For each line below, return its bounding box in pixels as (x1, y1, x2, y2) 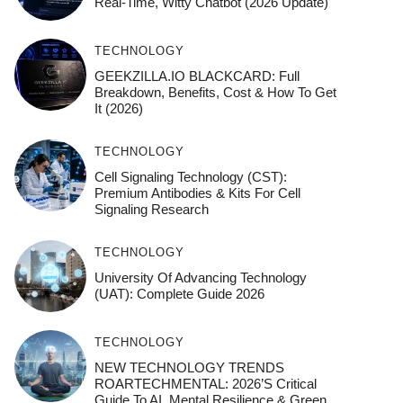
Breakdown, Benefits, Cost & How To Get (94, 84, 336, 100)
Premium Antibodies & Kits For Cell (94, 184, 300, 201)
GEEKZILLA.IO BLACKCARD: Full (94, 67, 300, 84)
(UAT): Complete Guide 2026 (94, 285, 264, 301)
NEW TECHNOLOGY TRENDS (94, 359, 284, 375)
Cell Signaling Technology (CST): (94, 168, 287, 184)
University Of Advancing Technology (94, 269, 307, 285)
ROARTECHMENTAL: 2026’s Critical (94, 375, 317, 391)
